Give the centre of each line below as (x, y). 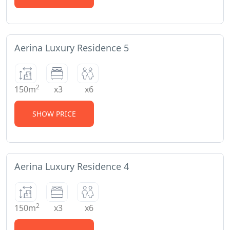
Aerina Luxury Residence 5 (72, 48)
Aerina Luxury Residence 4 (72, 167)
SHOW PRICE (54, 114)
